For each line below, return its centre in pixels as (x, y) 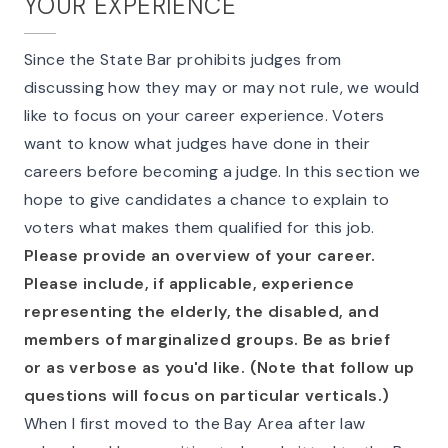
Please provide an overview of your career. (200, 255)
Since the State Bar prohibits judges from (183, 59)
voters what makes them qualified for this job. (199, 227)
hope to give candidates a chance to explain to (207, 199)
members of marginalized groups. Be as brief (207, 339)
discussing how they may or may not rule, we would (222, 87)
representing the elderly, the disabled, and (202, 311)
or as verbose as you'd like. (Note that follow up (219, 367)
